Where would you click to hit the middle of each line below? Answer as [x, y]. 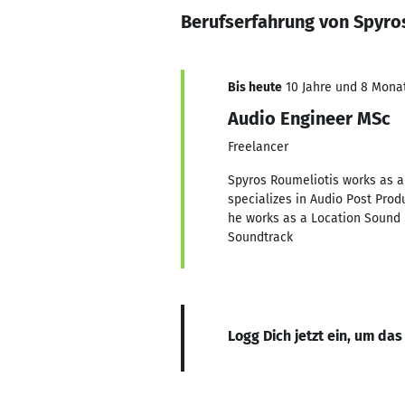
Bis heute [255, 87]
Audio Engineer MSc [309, 118]
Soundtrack [260, 237]
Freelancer [258, 147]
